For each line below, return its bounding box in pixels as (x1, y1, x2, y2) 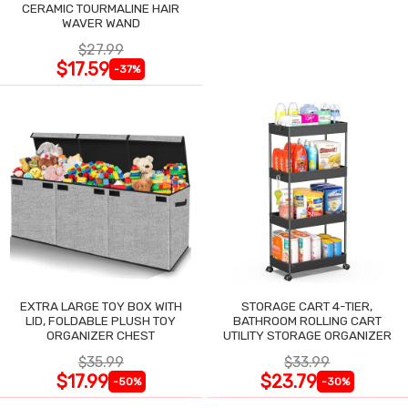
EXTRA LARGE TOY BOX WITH (19, 298, 182, 313)
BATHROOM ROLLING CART (232, 312, 382, 328)
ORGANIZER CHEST (46, 327, 156, 342)
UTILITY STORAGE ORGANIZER (222, 327, 392, 342)
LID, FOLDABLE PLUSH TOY (25, 312, 177, 328)
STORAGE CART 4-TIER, (240, 298, 373, 313)
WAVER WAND (61, 15, 140, 31)
